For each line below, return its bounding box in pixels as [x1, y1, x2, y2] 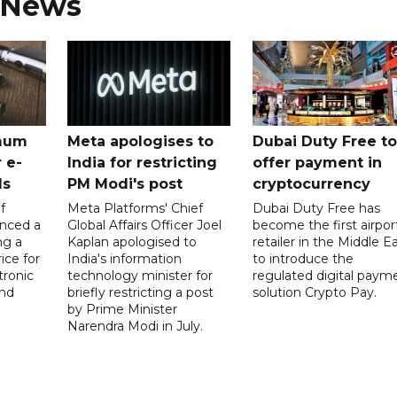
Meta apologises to [67, 132, 214, 150]
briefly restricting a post [67, 284, 214, 300]
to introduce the [252, 250, 354, 267]
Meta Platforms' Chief [67, 199, 204, 216]
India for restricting [67, 153, 218, 171]
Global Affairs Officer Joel [67, 216, 222, 233]
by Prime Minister [67, 300, 178, 317]
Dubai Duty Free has [252, 199, 380, 216]
